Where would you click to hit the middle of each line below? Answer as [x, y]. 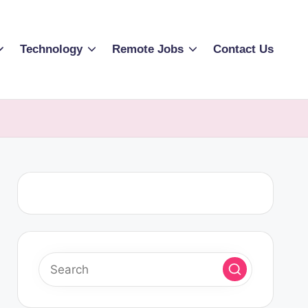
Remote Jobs [147, 49]
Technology [51, 49]
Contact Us [243, 49]
